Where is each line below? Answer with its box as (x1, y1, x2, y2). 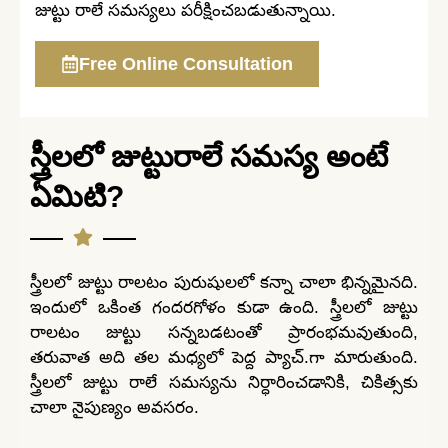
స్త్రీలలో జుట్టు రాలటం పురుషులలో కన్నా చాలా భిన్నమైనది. (30, 273, 418, 293)
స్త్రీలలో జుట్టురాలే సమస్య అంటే (30, 140, 388, 174)
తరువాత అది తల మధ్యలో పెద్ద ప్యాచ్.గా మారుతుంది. (30, 348, 418, 368)
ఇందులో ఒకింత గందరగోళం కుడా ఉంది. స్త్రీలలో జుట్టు (30, 298, 418, 318)
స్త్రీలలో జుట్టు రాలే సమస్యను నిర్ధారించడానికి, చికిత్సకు (30, 373, 418, 393)
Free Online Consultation (79, 54, 293, 75)
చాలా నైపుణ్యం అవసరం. (30, 398, 199, 418)
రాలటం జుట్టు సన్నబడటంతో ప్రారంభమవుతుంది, (30, 323, 418, 343)
